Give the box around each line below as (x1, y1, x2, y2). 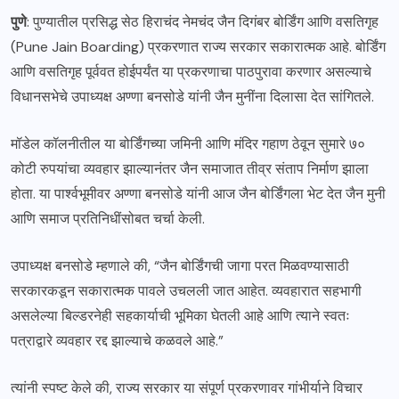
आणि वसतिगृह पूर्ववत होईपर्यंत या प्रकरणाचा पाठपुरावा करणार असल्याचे (11, 61, 371, 81)
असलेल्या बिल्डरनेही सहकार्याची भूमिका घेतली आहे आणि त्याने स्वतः (11, 305, 350, 325)
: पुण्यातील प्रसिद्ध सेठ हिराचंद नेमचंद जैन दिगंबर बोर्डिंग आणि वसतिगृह (27, 12, 379, 31)
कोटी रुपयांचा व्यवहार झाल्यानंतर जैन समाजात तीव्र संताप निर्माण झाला (11, 159, 369, 178)
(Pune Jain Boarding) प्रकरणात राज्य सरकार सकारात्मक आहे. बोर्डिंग (11, 37, 386, 56)
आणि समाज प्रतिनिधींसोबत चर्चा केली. (11, 208, 205, 228)
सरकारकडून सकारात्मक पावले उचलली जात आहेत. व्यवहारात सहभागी (11, 281, 362, 300)
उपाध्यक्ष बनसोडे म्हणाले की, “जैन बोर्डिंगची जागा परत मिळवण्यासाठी (11, 256, 349, 275)
